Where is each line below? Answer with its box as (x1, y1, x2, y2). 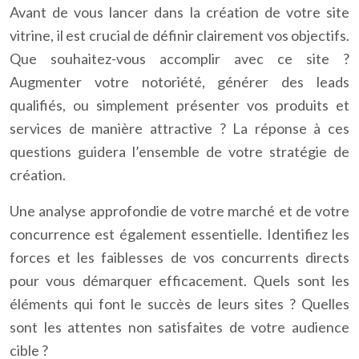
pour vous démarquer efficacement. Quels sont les (10, 272, 349, 289)
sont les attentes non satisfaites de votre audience (10, 318, 349, 336)
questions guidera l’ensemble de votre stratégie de (10, 143, 349, 160)
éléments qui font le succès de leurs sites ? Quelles (10, 295, 349, 313)
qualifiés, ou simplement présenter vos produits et (10, 96, 349, 114)
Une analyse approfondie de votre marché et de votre (10, 202, 349, 220)
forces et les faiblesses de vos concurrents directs (10, 248, 349, 266)
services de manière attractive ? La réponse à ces (10, 119, 349, 137)
